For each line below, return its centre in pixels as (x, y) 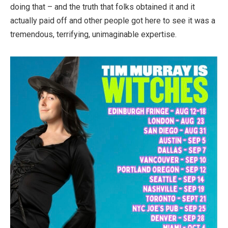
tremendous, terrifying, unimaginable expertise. (93, 35)
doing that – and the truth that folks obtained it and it (103, 7)
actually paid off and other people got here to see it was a (113, 21)
